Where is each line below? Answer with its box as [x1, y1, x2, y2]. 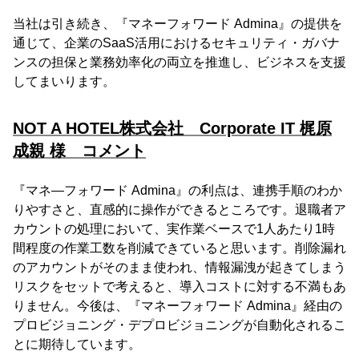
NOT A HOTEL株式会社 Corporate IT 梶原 [13, 119, 332, 138]
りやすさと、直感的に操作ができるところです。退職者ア [13, 203, 346, 217]
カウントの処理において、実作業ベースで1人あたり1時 [13, 222, 335, 236]
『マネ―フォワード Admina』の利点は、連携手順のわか [13, 184, 342, 198]
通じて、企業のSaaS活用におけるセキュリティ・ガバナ [13, 36, 340, 50]
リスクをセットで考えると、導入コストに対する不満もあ [13, 280, 346, 294]
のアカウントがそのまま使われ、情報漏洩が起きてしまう [13, 260, 346, 275]
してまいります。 [13, 75, 115, 89]
